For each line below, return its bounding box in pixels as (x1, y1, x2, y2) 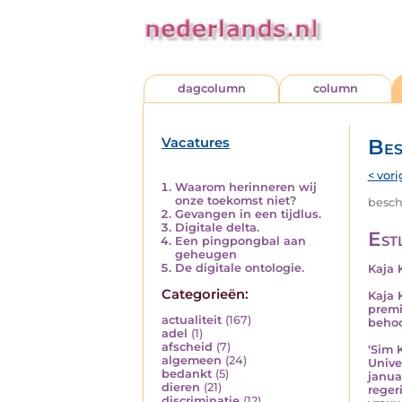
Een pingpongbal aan (175, 233, 306, 248)
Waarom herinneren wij (175, 179, 317, 194)
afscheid (162, 340, 213, 354)
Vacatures (162, 135, 230, 151)
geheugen (175, 247, 237, 261)
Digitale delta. (175, 220, 259, 234)
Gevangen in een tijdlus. (175, 206, 321, 221)
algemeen (162, 354, 222, 368)
